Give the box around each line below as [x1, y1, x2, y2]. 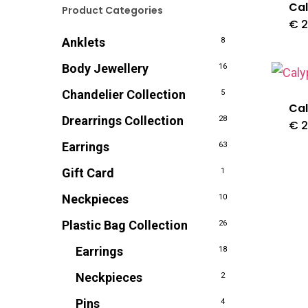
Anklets [62, 35, 105, 49]
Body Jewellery [62, 61, 148, 76]
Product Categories [62, 3, 163, 17]
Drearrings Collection [62, 113, 184, 128]
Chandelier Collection [62, 87, 186, 102]
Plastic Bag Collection [62, 218, 188, 232]
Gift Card [62, 166, 114, 180]
